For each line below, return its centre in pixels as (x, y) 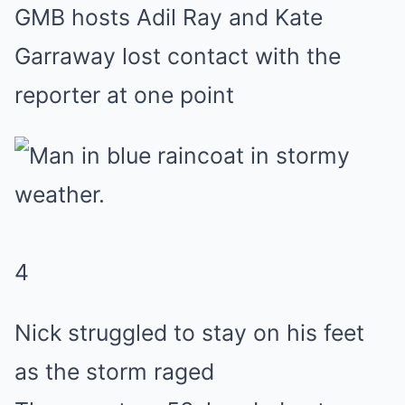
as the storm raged (114, 372)
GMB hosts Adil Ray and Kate (169, 18)
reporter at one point (124, 95)
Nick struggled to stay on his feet (189, 333)
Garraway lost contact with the (178, 57)
